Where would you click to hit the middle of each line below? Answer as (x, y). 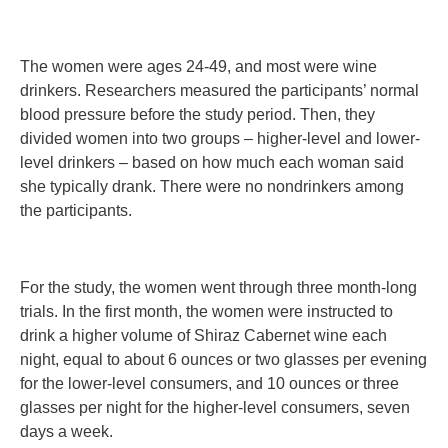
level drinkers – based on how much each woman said (212, 162)
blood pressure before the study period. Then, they (197, 114)
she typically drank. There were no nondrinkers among (212, 186)
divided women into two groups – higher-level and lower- (220, 138)
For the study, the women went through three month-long (218, 287)
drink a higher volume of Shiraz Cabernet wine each (203, 335)
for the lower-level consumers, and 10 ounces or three (209, 383)
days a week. (66, 431)
